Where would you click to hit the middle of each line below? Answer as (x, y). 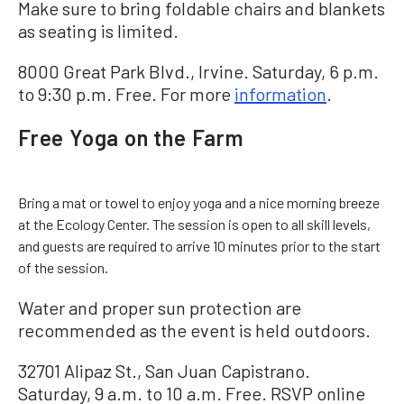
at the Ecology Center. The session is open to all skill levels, (194, 224)
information (280, 94)
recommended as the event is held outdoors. (194, 330)
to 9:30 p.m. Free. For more (126, 94)
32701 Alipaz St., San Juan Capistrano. (164, 371)
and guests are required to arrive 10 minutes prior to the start (199, 246)
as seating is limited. (98, 31)
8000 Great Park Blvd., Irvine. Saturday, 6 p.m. (198, 71)
